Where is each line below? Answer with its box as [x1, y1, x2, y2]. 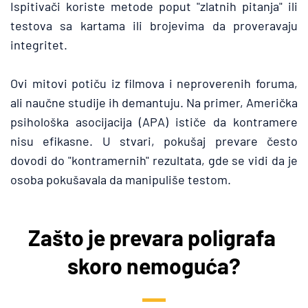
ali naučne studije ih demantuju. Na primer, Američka [10, 95, 298, 110]
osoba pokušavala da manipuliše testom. [10, 172, 231, 187]
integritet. [10, 37, 67, 52]
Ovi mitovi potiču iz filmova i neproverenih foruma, [10, 76, 298, 91]
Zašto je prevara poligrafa [28, 224, 276, 250]
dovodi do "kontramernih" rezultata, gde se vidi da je [10, 153, 298, 168]
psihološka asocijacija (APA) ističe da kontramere [10, 114, 298, 129]
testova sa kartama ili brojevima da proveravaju [10, 18, 298, 33]
